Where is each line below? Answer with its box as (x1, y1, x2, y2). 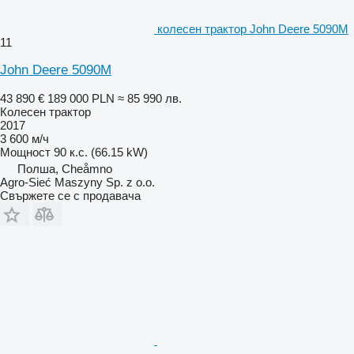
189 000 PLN (47, 92, 115, 106)
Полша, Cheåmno (17, 162, 112, 176)
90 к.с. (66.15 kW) (54, 145, 148, 160)
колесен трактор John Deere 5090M (157, 22, 348, 36)
